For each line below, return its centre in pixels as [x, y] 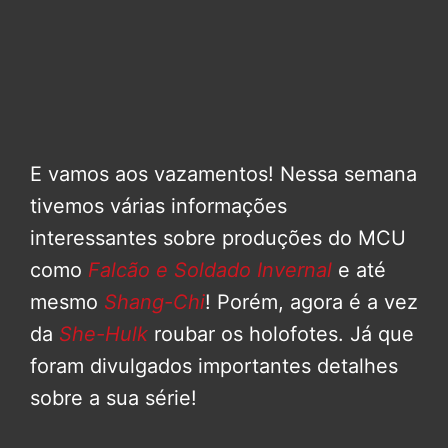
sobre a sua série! [113, 398]
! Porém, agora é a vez [311, 302]
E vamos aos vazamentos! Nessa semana [223, 174]
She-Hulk [103, 334]
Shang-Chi [154, 302]
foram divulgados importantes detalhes [214, 366]
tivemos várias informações [158, 206]
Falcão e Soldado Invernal [210, 270]
